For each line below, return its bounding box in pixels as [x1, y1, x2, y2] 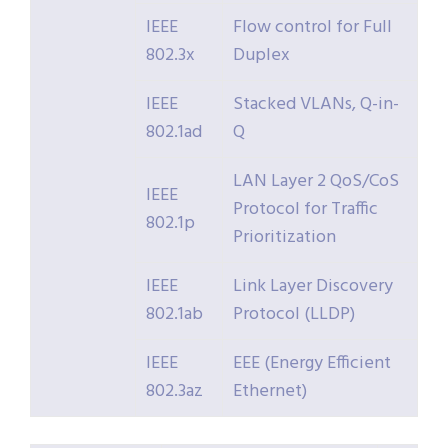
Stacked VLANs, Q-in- [233, 90, 399, 120]
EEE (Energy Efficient [233, 349, 391, 379]
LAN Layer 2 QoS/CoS [233, 167, 399, 197]
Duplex [233, 41, 290, 71]
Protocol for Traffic [233, 195, 378, 225]
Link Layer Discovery [233, 272, 393, 302]
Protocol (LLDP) [233, 300, 355, 330]
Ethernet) [233, 377, 307, 407]
